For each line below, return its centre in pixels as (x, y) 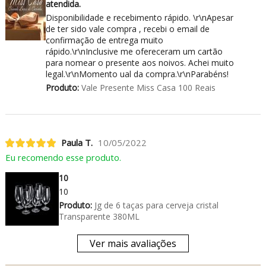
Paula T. (77, 143)
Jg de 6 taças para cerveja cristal (155, 205)
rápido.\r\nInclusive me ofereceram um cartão (134, 51)
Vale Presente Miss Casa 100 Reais (147, 87)
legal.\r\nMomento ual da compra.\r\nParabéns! (137, 74)
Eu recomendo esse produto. (63, 158)
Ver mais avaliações (133, 244)
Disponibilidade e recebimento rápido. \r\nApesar (139, 17)
